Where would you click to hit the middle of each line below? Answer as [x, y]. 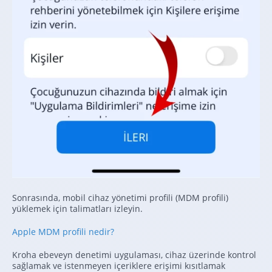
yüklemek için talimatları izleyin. [77, 209]
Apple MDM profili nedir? [63, 232]
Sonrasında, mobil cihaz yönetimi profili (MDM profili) [120, 198]
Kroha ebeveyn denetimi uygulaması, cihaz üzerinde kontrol [134, 255]
